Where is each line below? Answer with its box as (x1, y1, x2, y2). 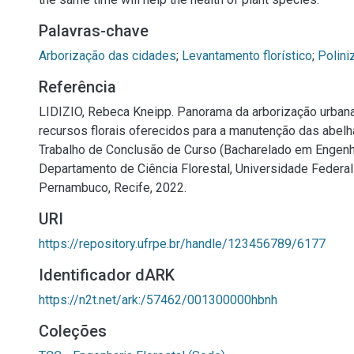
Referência (39, 77, 116, 96)
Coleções (39, 322, 107, 341)
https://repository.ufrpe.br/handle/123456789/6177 (39, 236, 326, 251)
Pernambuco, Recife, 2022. (39, 180, 186, 195)
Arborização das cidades (39, 48, 176, 63)
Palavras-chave (39, 21, 149, 40)
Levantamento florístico (182, 48, 312, 63)
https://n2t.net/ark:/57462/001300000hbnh (39, 292, 277, 307)
